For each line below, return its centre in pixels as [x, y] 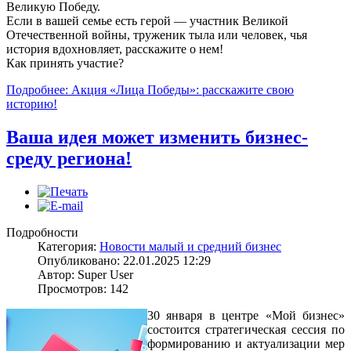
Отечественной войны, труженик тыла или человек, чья [157, 35]
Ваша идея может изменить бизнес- [157, 138]
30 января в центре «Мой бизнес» [246, 316]
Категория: [69, 247]
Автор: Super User [85, 275]
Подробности [42, 233]
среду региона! [69, 159]
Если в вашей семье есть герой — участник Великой [147, 21]
